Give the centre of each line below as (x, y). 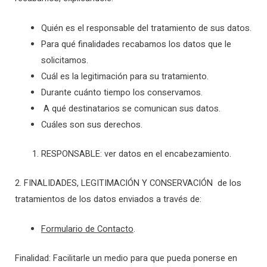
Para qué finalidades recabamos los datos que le (136, 45)
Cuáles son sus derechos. (91, 125)
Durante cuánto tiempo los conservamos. (122, 93)
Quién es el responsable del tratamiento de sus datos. (146, 29)
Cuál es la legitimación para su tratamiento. (125, 77)
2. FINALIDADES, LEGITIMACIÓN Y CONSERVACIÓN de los (128, 183)
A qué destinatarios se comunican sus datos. (131, 109)
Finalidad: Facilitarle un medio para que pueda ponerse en (126, 258)
